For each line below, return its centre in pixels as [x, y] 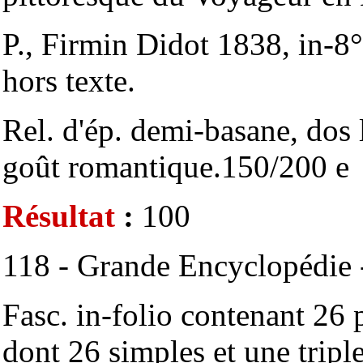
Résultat [59, 216]
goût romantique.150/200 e [176, 167]
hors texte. [69, 81]
